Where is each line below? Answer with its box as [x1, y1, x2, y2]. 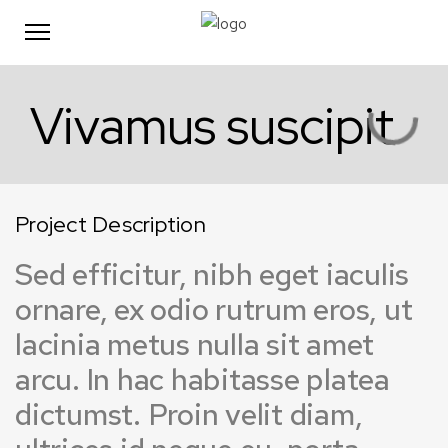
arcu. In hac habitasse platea [15, 359, 390, 399]
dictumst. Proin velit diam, [15, 394, 363, 434]
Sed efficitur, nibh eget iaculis [15, 254, 409, 294]
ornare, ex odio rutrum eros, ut [15, 289, 413, 329]
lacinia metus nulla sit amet [15, 324, 374, 364]
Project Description [15, 210, 206, 239]
